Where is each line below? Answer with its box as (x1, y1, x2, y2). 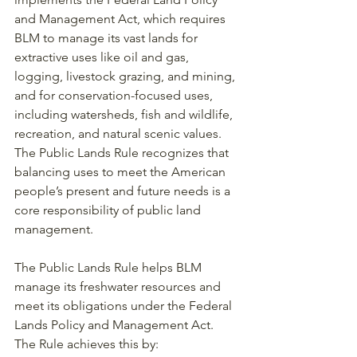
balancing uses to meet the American (14, 163, 229, 179)
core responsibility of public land (14, 202, 204, 218)
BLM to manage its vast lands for (14, 29, 201, 45)
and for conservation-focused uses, (14, 87, 216, 103)
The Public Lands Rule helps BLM (14, 259, 205, 275)
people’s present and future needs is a (14, 182, 233, 198)
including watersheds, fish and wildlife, (14, 106, 236, 122)
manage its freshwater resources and (14, 278, 224, 294)
